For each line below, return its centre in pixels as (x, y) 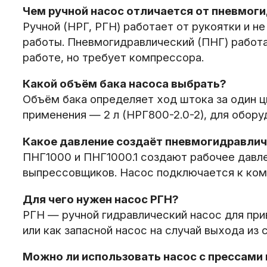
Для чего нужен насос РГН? (100, 199)
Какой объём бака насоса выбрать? (124, 84)
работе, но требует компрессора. (113, 57)
